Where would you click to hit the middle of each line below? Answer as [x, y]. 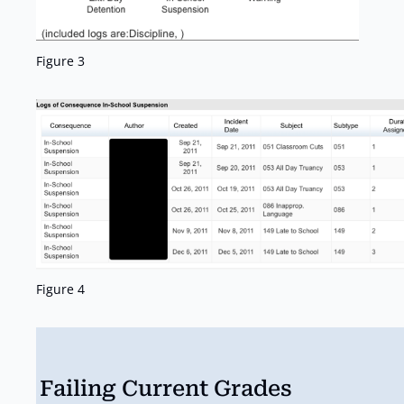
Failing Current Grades [166, 389]
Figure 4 [60, 289]
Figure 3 [60, 61]
